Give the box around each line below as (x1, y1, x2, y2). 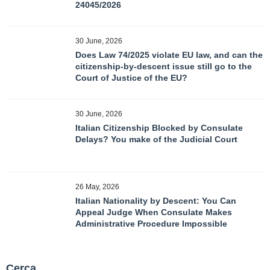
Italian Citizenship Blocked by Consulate (75, 123, 243, 133)
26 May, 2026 (75, 183, 119, 191)
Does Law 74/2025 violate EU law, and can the (75, 50, 263, 60)
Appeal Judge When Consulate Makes (75, 207, 232, 217)
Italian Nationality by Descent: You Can (75, 196, 236, 206)
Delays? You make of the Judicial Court (75, 134, 237, 144)
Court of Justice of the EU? (75, 73, 187, 83)
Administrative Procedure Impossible (75, 219, 227, 228)
